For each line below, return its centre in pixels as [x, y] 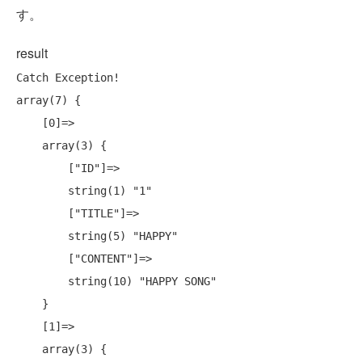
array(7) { [48, 101]
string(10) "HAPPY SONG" [42, 282]
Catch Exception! [68, 78]
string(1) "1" [42, 191]
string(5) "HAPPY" [42, 236]
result [32, 53]
